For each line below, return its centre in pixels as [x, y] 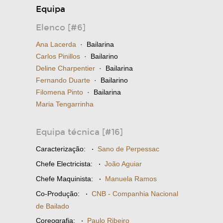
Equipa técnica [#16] [79, 132]
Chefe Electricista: [64, 164]
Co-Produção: [58, 193]
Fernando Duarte [63, 80]
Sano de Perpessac [128, 149]
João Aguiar [123, 164]
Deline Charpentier [65, 68]
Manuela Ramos [131, 178]
